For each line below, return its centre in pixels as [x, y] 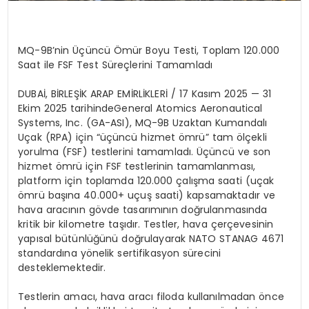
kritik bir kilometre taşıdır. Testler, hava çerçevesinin [146, 224]
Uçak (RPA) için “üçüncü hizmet [99, 137]
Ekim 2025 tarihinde [66, 108]
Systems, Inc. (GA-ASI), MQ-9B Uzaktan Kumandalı [143, 123]
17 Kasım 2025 [213, 94]
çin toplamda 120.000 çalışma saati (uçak [171, 181]
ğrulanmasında [230, 210]
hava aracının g [57, 210]
